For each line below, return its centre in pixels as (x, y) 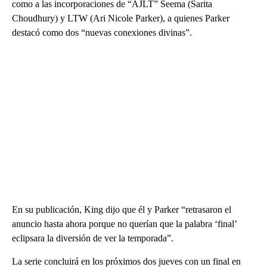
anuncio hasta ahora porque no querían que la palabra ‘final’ (124, 224)
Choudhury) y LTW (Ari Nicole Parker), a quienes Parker (121, 18)
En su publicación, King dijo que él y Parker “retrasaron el (122, 210)
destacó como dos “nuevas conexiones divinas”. (102, 33)
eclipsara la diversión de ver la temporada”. (93, 238)
